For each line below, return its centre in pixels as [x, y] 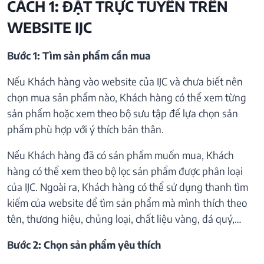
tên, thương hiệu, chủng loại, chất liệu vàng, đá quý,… [124, 218]
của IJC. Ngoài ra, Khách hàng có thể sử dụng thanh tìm [128, 187]
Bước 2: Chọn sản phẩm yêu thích [84, 244]
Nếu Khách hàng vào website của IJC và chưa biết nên [125, 81]
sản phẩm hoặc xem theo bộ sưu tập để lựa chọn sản [123, 113]
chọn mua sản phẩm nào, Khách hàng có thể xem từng [127, 97]
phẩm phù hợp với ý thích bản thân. [85, 129]
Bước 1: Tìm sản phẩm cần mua [79, 55]
